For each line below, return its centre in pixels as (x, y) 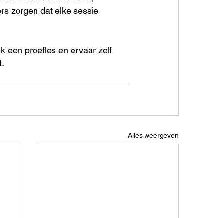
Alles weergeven (153, 135)
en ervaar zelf (85, 50)
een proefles (32, 50)
